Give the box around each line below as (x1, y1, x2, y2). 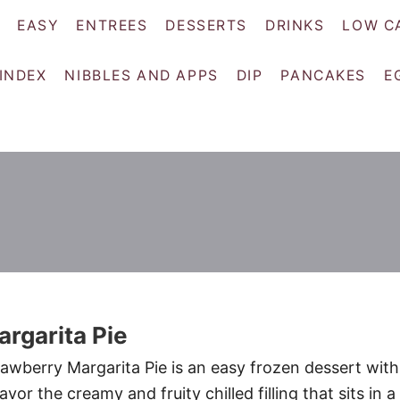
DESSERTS (165, 16, 247, 34)
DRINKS (265, 16, 325, 34)
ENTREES (76, 16, 148, 34)
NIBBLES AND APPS (64, 67, 219, 85)
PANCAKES (280, 67, 367, 85)
